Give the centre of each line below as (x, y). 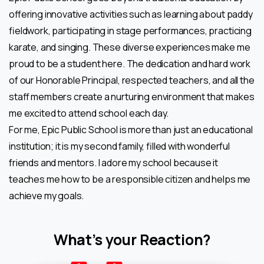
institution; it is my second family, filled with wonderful (119, 146)
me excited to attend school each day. (89, 113)
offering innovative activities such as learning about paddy (131, 14)
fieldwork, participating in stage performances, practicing (130, 30)
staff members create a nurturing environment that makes (132, 96)
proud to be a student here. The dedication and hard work (130, 63)
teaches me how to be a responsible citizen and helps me (130, 179)
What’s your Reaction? (132, 239)
